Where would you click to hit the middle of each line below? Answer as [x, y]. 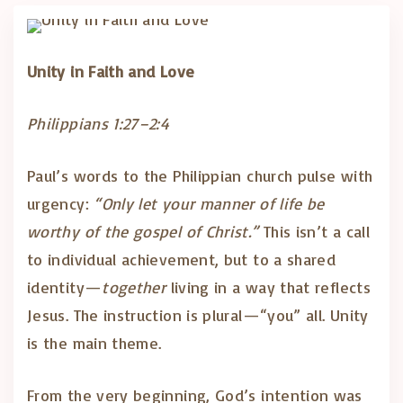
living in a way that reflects [268, 287]
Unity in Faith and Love [111, 71]
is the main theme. [94, 343]
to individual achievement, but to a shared [182, 259]
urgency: [61, 203]
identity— [65, 287]
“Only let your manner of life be [209, 203]
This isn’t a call [314, 231]
